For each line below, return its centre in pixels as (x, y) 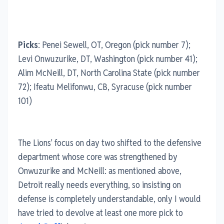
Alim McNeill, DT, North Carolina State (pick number (109, 72)
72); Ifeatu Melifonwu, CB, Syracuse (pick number (105, 86)
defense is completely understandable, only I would (109, 198)
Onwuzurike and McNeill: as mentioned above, (100, 170)
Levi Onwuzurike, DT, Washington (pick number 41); (108, 58)
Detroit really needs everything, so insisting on (99, 184)
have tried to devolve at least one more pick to (100, 212)
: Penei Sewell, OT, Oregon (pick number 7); (114, 44)
